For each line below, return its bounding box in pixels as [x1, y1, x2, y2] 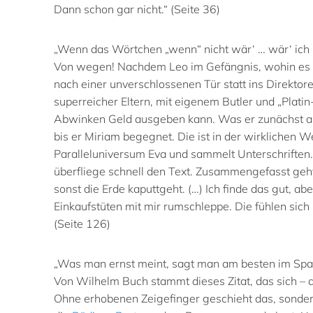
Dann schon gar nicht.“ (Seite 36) [54, 1, 220, 16]
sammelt [191, 146, 238, 161]
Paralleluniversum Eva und [54, 146, 191, 161]
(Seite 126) [54, 216, 110, 231]
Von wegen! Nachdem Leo [54, 59, 191, 73]
